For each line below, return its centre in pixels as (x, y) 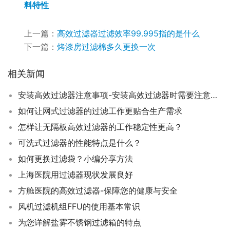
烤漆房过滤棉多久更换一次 (106, 47)
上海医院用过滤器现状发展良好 (75, 175)
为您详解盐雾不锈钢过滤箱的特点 (80, 222)
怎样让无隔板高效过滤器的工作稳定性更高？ (100, 127)
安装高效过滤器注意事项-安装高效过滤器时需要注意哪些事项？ (214, 95)
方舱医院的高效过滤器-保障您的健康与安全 (98, 190)
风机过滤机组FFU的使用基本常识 (79, 206)
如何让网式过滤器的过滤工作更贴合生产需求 (100, 111)
